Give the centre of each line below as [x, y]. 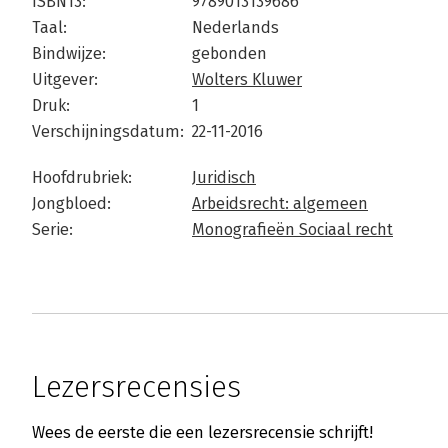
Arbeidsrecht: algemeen [280, 204]
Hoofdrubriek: [82, 178]
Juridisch [224, 178]
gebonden [229, 54]
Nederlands [235, 28]
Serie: [52, 230]
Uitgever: [65, 80]
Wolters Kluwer [247, 80]
